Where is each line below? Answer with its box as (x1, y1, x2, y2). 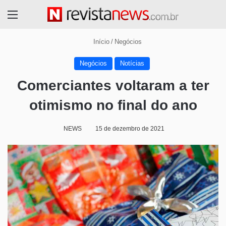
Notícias (120, 60, 144, 68)
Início (91, 38, 109, 46)
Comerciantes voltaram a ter (17, 78, 209, 94)
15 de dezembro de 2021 (95, 125, 164, 133)
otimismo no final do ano (29, 97, 197, 114)
